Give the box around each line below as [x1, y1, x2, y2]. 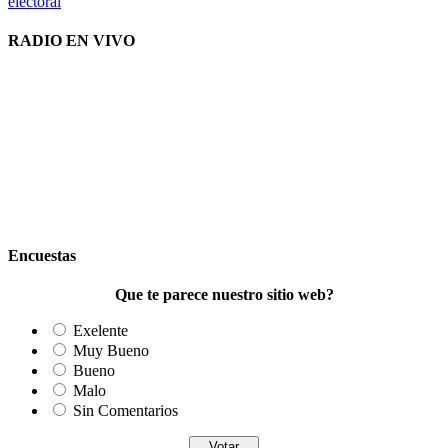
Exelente [73, 321, 128, 339]
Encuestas [8, 246, 76, 264]
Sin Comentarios [73, 401, 178, 419]
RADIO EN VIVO [8, 32, 135, 50]
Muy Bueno [73, 341, 149, 359]
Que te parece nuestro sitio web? [114, 285, 334, 303]
